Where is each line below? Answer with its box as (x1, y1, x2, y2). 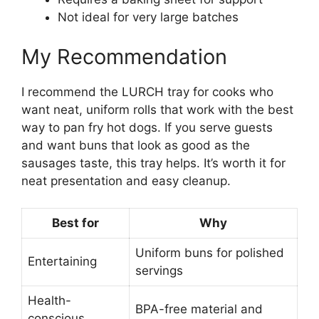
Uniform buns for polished (135, 246, 284, 260)
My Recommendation (21, 43, 227, 69)
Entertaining (28, 254, 97, 268)
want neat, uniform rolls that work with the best (21, 102, 293, 117)
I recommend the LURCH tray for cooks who (21, 84, 273, 99)
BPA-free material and (135, 302, 263, 316)
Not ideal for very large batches (58, 10, 239, 24)
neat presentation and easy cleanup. (21, 173, 231, 188)
